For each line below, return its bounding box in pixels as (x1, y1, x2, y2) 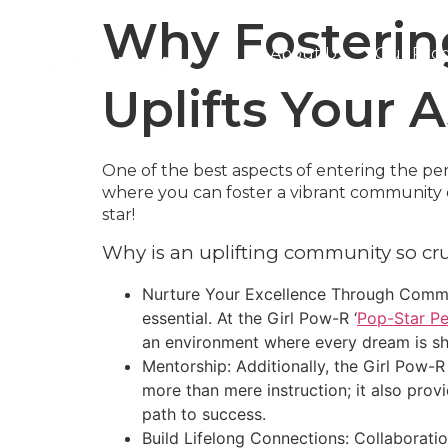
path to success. (142, 404, 271, 425)
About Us (270, 44, 346, 63)
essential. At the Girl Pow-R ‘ (142, 308, 357, 329)
